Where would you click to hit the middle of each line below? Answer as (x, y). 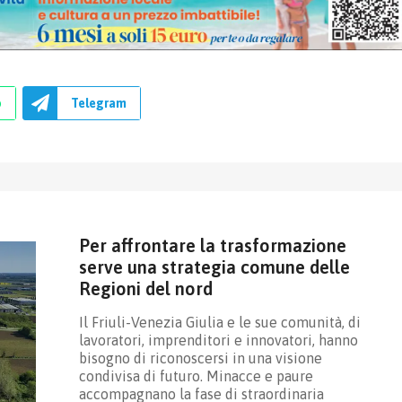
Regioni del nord (145, 288)
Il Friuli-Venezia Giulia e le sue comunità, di (219, 322)
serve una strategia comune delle (214, 267)
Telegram (99, 103)
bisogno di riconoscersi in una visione (200, 358)
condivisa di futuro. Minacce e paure (196, 376)
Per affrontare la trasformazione (212, 245)
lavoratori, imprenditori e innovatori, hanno (218, 340)
